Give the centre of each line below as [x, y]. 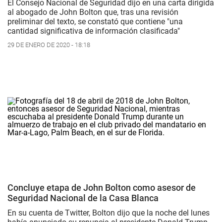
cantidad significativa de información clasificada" [94, 31]
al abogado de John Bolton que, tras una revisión [93, 12]
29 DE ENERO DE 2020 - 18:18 [49, 45]
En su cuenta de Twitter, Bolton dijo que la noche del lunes [109, 213]
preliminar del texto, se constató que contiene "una [95, 22]
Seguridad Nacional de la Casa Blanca [83, 198]
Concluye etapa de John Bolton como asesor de [102, 187]
